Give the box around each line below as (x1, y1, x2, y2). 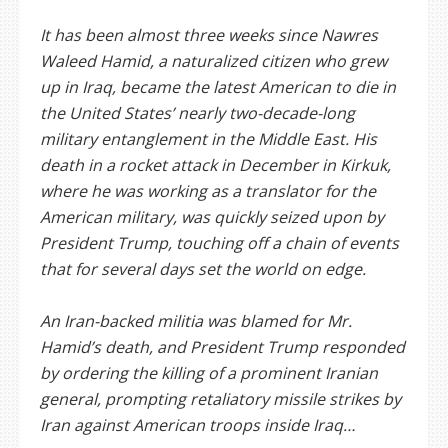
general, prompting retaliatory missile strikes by (40, 388, 401, 411)
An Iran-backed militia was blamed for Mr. (40, 310, 352, 333)
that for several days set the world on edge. (40, 258, 366, 281)
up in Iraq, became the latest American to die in (40, 76, 396, 99)
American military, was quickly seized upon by (40, 206, 384, 229)
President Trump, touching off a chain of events (40, 232, 399, 255)
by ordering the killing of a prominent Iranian (40, 362, 378, 385)
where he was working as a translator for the (40, 180, 376, 203)
